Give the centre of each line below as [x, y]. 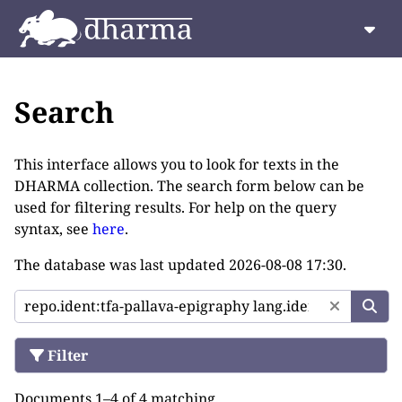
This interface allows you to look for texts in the [177, 164]
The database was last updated [122, 264]
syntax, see [53, 228]
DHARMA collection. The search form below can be [189, 185]
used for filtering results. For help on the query [175, 207]
